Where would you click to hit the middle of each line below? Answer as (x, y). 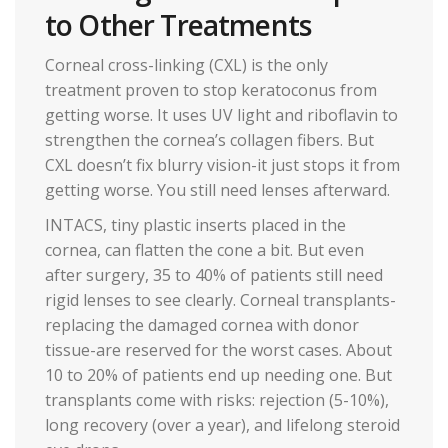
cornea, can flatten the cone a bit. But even (204, 250)
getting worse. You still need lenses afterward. (217, 190)
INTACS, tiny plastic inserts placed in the (195, 225)
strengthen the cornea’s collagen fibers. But (209, 140)
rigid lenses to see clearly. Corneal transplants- (220, 300)
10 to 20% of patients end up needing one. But (218, 375)
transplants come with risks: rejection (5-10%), (217, 400)
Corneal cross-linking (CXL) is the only (186, 65)
